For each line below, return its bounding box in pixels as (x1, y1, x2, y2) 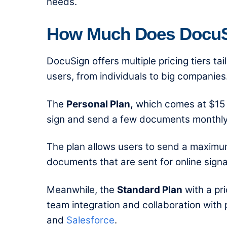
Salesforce (66, 214, 115, 226)
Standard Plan (117, 183, 182, 196)
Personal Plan (66, 98, 130, 110)
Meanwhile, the (47, 183, 117, 196)
